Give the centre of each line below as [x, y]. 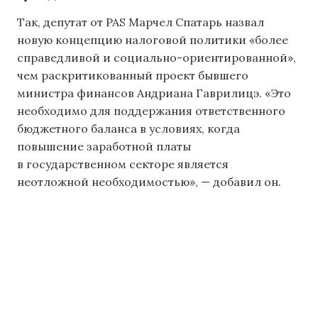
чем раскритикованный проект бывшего [133, 75]
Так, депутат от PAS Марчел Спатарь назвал [141, 22]
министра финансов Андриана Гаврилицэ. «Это [154, 93]
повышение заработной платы [104, 146]
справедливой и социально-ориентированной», [157, 57]
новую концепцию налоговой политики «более [153, 39]
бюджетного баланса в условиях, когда [128, 128]
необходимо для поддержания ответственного [151, 110]
